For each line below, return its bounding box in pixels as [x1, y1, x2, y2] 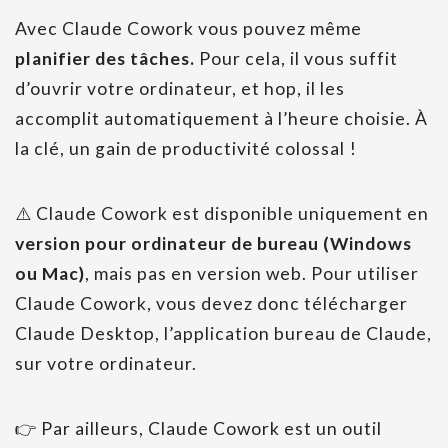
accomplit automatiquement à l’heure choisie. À [15, 108, 428, 130]
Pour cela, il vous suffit [199, 48, 398, 70]
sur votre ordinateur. [15, 353, 197, 375]
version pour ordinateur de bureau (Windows [15, 233, 412, 255]
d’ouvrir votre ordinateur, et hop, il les [15, 78, 345, 100]
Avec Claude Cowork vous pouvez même [15, 18, 362, 40]
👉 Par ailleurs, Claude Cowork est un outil [15, 418, 382, 440]
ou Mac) [15, 263, 85, 285]
